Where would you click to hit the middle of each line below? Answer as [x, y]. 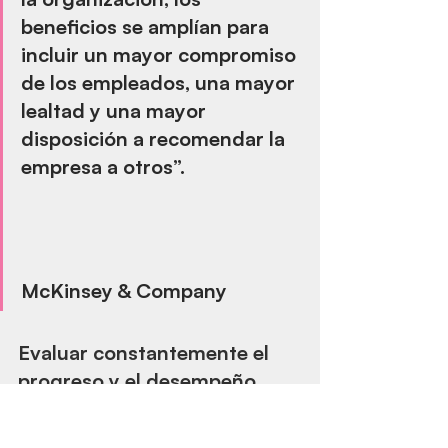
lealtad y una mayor [116, 110]
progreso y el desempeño [137, 380]
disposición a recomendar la [155, 138]
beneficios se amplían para [147, 26]
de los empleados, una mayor [160, 82]
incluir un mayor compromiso [161, 54]
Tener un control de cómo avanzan [152, 429]
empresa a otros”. [103, 166]
